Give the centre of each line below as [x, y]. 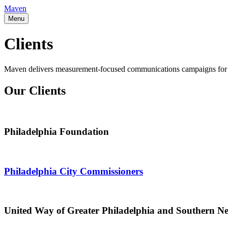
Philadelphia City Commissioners [74, 171]
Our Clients [35, 90]
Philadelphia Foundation [56, 132]
